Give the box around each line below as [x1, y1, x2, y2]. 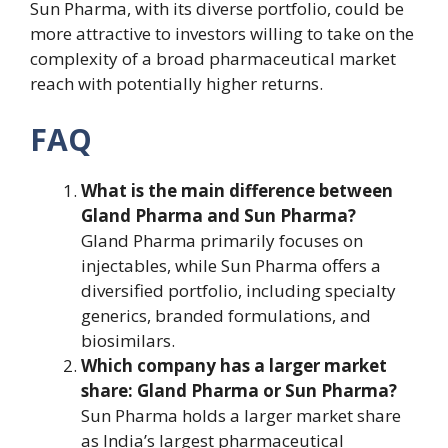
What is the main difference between [81, 178, 393, 202]
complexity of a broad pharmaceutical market [30, 47, 396, 71]
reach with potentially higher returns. [30, 72, 323, 96]
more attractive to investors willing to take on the [30, 22, 414, 46]
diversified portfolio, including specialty [81, 278, 396, 302]
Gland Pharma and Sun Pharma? [81, 203, 356, 227]
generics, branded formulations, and [81, 303, 371, 327]
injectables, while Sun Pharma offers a [81, 253, 381, 277]
